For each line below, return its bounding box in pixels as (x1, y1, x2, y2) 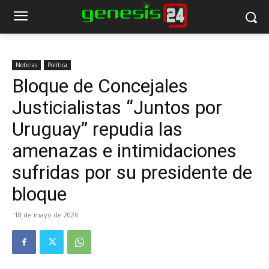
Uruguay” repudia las (12, 118, 183, 141)
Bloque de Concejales (12, 74, 188, 97)
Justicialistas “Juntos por (12, 96, 222, 119)
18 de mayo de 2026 (14, 210, 78, 219)
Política (47, 61, 67, 69)
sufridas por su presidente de (12, 161, 252, 184)
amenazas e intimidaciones (12, 139, 237, 162)
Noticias (16, 61, 37, 69)
